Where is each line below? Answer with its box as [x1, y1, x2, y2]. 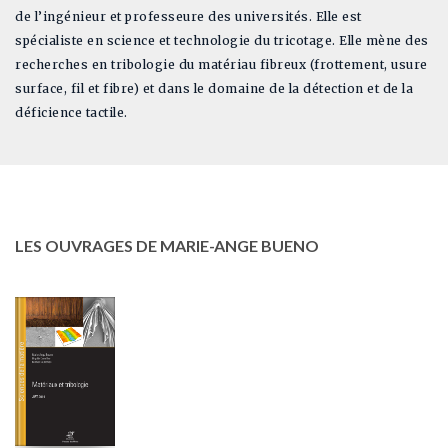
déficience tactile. [15, 105, 128, 121]
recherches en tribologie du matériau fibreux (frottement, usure [15, 57, 428, 73]
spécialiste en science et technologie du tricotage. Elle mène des [15, 33, 429, 49]
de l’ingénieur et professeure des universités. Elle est [15, 9, 362, 25]
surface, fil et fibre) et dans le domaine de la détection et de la [15, 81, 413, 97]
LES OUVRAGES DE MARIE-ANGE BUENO [15, 236, 319, 256]
